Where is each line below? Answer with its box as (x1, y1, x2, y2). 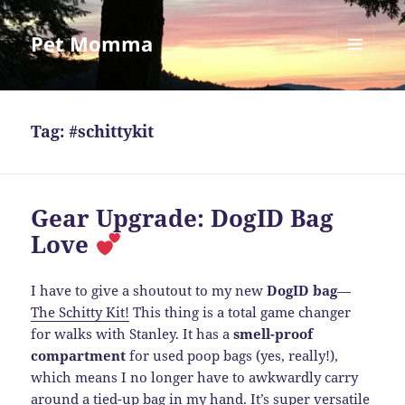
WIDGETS (336, 93, 388, 109)
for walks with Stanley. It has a (31, 325, 234, 344)
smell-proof (233, 325, 314, 344)
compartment (31, 346, 127, 365)
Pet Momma (31, 30, 154, 58)
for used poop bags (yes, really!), (126, 346, 339, 365)
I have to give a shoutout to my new (31, 281, 268, 300)
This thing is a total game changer (129, 303, 352, 322)
